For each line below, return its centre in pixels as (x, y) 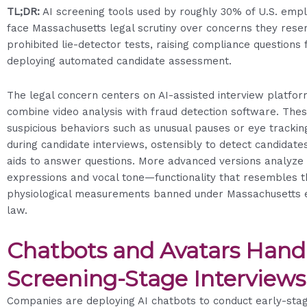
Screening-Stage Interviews (156, 279)
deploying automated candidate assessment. (119, 61)
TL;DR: (23, 11)
